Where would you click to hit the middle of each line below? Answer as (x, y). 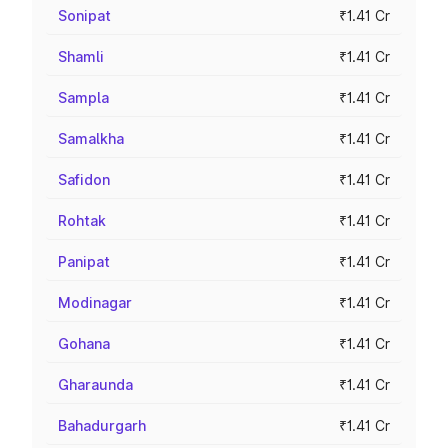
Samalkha (91, 138)
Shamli (81, 56)
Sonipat (84, 15)
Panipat (84, 261)
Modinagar (95, 302)
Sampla (83, 97)
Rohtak (82, 220)
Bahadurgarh (102, 425)
